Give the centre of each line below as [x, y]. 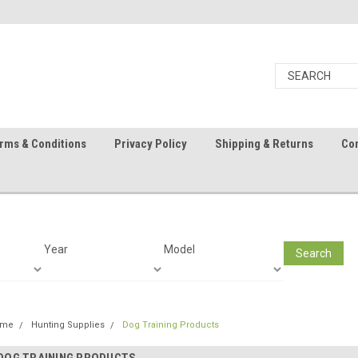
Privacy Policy [151, 144]
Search [313, 253]
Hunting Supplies [68, 325]
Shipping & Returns [264, 144]
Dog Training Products [171, 325]
